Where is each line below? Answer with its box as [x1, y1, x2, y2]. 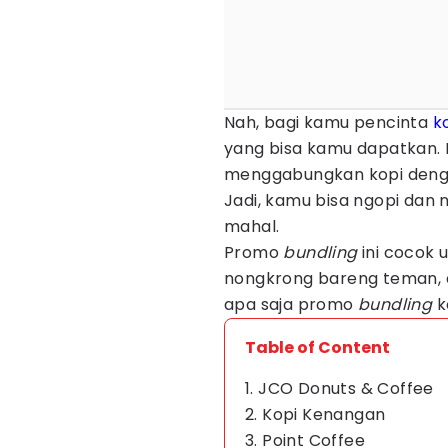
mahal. [224, 215, 280, 238]
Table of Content [245, 336, 390, 359]
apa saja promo [224, 293, 358, 316]
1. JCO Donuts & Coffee [245, 377, 434, 400]
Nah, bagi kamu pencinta [224, 111, 433, 134]
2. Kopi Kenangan [245, 403, 386, 426]
